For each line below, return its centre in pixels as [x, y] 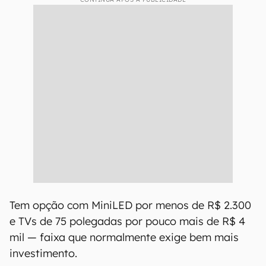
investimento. [43, 253]
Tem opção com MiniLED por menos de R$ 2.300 [130, 205]
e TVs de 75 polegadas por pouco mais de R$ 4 [127, 221]
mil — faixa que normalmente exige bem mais [124, 237]
